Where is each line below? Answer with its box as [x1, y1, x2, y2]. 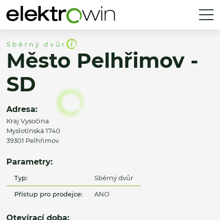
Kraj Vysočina [6, 117, 49, 125]
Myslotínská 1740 [6, 127, 60, 135]
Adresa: [6, 104, 37, 114]
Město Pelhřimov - [6, 49, 198, 73]
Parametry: [6, 157, 53, 167]
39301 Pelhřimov [6, 137, 59, 145]
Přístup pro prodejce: [14, 190, 83, 198]
